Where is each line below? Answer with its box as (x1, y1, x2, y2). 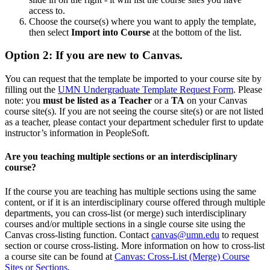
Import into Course (71, 27, 152, 37)
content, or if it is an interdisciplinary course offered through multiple (5, 196, 265, 207)
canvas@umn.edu (151, 229, 219, 240)
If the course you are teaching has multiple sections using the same (5, 186, 256, 196)
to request (219, 229, 259, 240)
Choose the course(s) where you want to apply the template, (29, 16, 256, 27)
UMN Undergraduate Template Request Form (58, 84, 233, 95)
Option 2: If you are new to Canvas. (5, 49, 183, 62)
